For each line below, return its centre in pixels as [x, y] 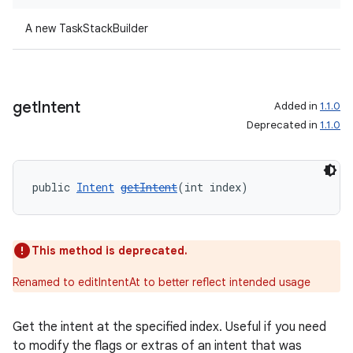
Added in [297, 106]
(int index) [213, 187]
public [54, 187]
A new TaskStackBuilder [87, 28]
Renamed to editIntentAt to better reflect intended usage [162, 282]
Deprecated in [283, 125]
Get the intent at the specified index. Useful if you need [169, 327]
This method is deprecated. [110, 251]
